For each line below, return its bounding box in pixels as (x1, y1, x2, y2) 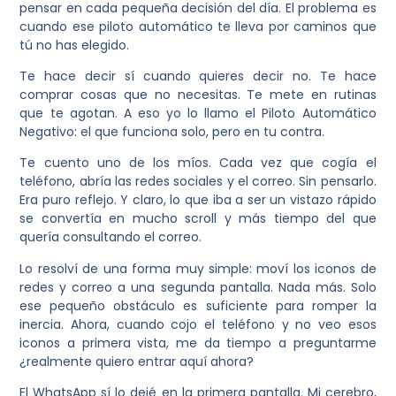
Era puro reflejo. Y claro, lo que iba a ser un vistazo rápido (19, 191, 377, 209)
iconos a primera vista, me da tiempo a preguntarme (19, 333, 377, 352)
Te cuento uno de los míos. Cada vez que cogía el (19, 154, 377, 172)
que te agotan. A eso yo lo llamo (19, 103, 246, 122)
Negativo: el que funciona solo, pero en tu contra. (19, 122, 325, 141)
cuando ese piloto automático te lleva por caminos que (19, 17, 377, 35)
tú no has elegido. (19, 35, 130, 54)
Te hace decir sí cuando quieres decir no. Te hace (19, 66, 377, 85)
